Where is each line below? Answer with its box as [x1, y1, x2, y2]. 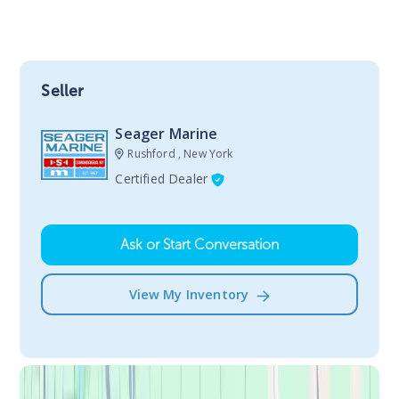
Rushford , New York [127, 145, 233, 161]
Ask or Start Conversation [120, 235, 279, 253]
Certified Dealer [115, 169, 208, 187]
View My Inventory [128, 285, 249, 303]
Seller [41, 80, 85, 101]
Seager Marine [115, 123, 218, 143]
